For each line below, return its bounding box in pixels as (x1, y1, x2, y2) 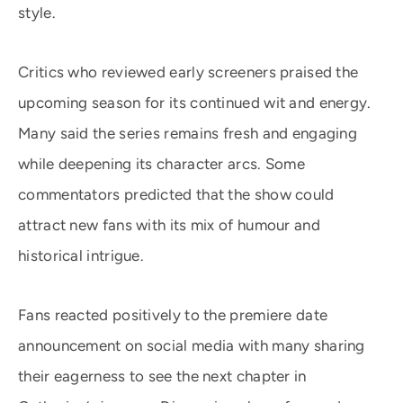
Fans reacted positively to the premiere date (18, 306, 328, 324)
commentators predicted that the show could (18, 185, 335, 203)
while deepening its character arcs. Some (18, 155, 305, 173)
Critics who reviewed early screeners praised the (18, 63, 359, 81)
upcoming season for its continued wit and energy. (18, 94, 372, 112)
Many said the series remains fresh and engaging (18, 124, 358, 142)
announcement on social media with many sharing (18, 336, 365, 354)
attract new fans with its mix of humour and (18, 216, 320, 234)
